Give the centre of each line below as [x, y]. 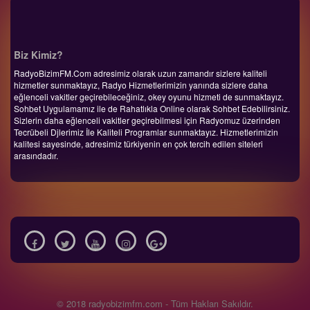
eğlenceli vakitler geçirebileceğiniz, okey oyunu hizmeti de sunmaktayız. [149, 97]
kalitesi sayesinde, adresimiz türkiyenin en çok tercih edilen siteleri [138, 144]
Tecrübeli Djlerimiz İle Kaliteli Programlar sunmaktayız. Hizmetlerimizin [146, 132]
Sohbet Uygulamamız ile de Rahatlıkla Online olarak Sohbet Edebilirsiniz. [152, 109]
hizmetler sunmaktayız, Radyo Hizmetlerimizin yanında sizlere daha [141, 85]
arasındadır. [36, 156]
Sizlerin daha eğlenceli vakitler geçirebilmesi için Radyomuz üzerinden [147, 120]
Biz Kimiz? [38, 55]
